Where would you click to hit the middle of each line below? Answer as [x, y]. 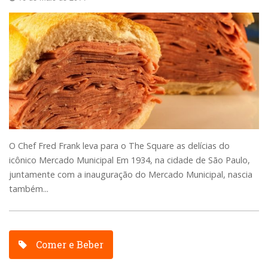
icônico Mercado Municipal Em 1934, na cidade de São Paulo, [130, 160]
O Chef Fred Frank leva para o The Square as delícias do [119, 146]
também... [29, 189]
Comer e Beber [69, 245]
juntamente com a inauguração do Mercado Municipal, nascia [131, 175]
